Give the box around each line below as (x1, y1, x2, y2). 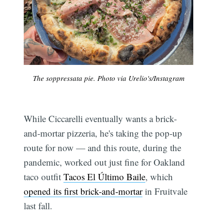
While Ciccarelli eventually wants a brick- (24, 112, 177, 125)
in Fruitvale (142, 185, 188, 198)
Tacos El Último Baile (63, 170, 146, 183)
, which (145, 170, 173, 183)
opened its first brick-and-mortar (24, 185, 143, 198)
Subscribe (158, 98, 198, 108)
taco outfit (24, 170, 64, 183)
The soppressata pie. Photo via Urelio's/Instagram (32, 73, 185, 83)
